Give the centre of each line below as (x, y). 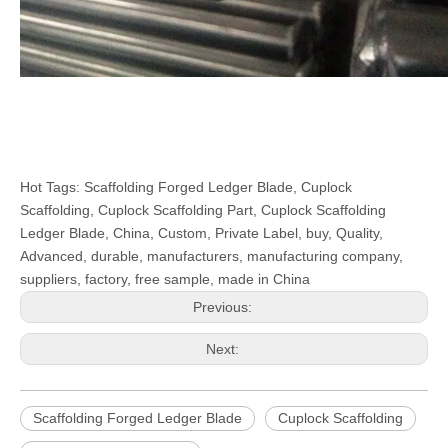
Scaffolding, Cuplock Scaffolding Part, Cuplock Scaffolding (203, 210)
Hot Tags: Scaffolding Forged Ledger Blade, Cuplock (186, 187)
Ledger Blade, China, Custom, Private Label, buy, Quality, (201, 233)
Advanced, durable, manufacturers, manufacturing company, (211, 256)
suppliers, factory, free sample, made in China (165, 279)
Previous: (224, 307)
